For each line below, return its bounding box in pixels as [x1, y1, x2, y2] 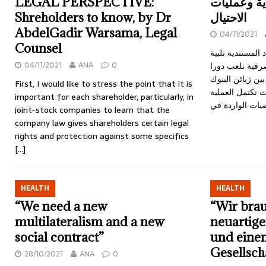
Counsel [15, 40, 62, 57]
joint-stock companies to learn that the [15, 103, 170, 117]
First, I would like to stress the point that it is [15, 77, 192, 91]
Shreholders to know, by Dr [15, 9, 171, 26]
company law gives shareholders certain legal [15, 116, 189, 130]
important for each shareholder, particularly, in [15, 90, 194, 104]
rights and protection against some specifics [15, 129, 189, 143]
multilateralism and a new [15, 214, 164, 230]
